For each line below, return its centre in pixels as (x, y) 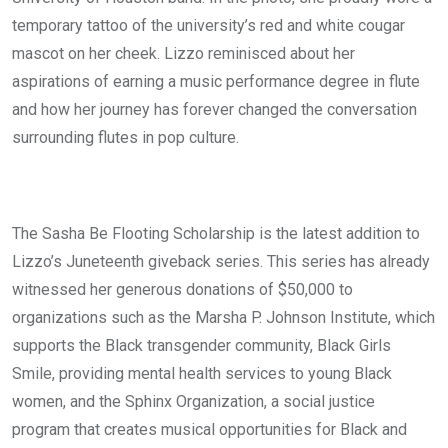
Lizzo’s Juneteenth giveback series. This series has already (221, 261)
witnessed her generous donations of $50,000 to (182, 289)
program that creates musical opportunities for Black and (209, 429)
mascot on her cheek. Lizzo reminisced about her (183, 53)
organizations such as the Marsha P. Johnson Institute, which (223, 317)
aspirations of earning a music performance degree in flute (216, 81)
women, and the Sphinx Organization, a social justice (193, 401)
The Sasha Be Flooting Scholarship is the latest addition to (216, 233)
